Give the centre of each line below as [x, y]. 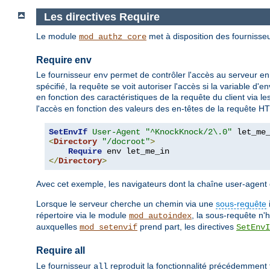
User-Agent [116, 132]
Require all [61, 251]
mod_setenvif [108, 228]
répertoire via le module [83, 215]
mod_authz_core [113, 37]
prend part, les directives [187, 227]
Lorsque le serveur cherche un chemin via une [126, 204]
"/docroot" [126, 142]
